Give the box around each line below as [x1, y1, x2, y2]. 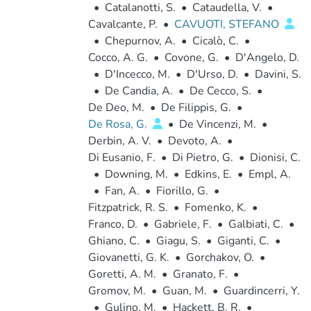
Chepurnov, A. [104, 33, 176, 49]
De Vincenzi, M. [178, 117, 256, 132]
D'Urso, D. [186, 67, 238, 82]
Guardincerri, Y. [223, 283, 300, 299]
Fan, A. [104, 183, 140, 199]
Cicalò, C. [192, 33, 239, 49]
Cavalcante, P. [87, 17, 158, 32]
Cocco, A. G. [87, 50, 148, 65]
